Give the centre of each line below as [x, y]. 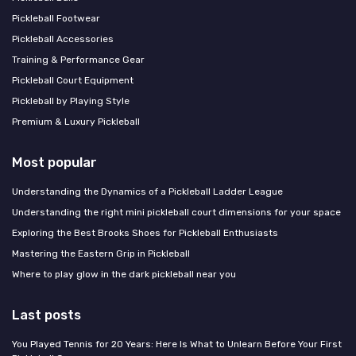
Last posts [46, 315]
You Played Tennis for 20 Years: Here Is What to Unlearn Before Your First [177, 344]
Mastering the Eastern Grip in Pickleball [101, 254]
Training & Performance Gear [78, 60]
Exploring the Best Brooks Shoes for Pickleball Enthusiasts [145, 233]
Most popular [54, 163]
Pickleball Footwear [56, 19]
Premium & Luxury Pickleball [76, 122]
